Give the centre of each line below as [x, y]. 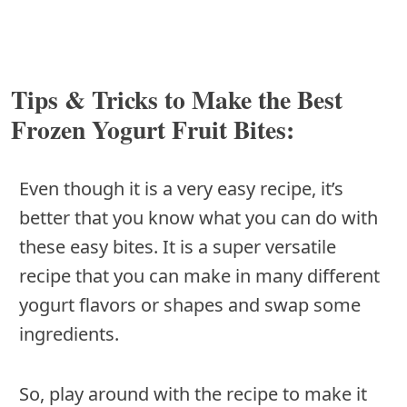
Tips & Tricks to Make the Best [177, 99]
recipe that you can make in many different [199, 275]
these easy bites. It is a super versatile [178, 246]
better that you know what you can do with [199, 217]
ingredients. [71, 333]
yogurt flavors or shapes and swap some [190, 304]
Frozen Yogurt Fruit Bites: [153, 129]
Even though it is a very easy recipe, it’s [181, 188]
